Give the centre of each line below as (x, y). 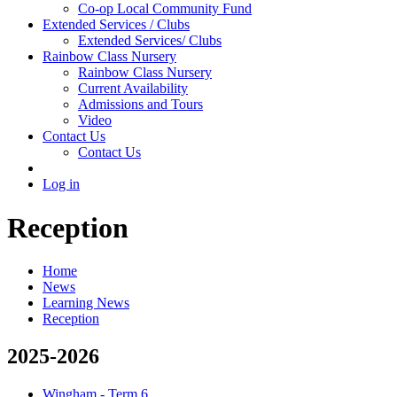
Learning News (86, 303)
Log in (61, 184)
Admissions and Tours (140, 105)
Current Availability (133, 89)
